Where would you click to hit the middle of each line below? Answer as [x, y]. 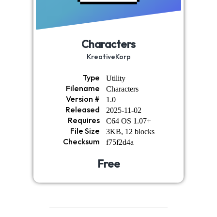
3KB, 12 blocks [130, 131]
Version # [83, 99]
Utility [116, 78]
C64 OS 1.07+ [128, 121]
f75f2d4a [120, 142]
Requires [84, 121]
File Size [85, 131]
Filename [83, 89]
